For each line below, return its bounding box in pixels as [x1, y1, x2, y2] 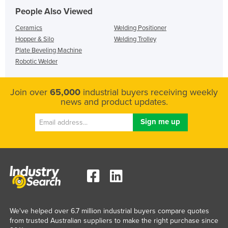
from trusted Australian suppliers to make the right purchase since [9, 216, 218, 225]
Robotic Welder [15, 57, 58, 66]
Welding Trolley [114, 35, 156, 43]
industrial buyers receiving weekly [80, 86, 218, 98]
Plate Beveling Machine [15, 46, 82, 54]
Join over [10, 86, 50, 98]
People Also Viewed [15, 6, 93, 17]
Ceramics [15, 23, 42, 32]
